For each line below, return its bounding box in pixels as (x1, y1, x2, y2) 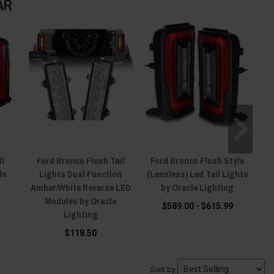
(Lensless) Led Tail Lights (146, 167, 248, 180)
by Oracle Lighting (161, 180, 234, 194)
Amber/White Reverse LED (30, 180, 131, 194)
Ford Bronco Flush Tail (36, 154, 125, 167)
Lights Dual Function (39, 167, 122, 180)
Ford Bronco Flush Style (150, 154, 245, 167)
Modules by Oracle (45, 194, 117, 207)
